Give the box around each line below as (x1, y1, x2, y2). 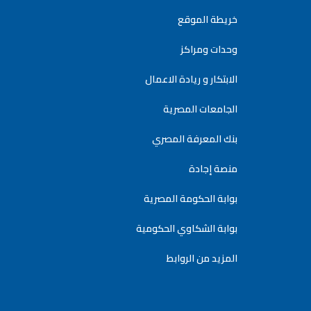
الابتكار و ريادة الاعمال (144, 69, 237, 88)
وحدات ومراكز (180, 40, 237, 58)
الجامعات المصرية (162, 99, 237, 118)
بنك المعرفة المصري (151, 129, 237, 148)
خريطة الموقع (177, 10, 237, 28)
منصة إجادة (188, 159, 237, 178)
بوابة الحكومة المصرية (143, 189, 237, 208)
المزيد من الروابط (166, 249, 237, 267)
